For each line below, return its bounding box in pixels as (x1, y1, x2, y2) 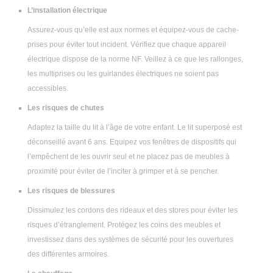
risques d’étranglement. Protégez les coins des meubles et (27, 221, 221, 230)
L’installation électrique (27, 6, 107, 15)
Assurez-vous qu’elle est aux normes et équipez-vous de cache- (27, 26, 239, 35)
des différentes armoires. (27, 250, 109, 259)
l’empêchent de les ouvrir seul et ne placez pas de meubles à (27, 152, 230, 161)
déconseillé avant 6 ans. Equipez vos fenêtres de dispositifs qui (27, 138, 236, 147)
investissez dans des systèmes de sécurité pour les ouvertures (27, 235, 233, 244)
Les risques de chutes (27, 104, 104, 113)
